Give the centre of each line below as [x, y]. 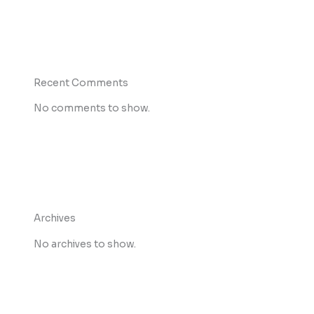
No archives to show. [85, 244]
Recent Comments [81, 83]
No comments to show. [92, 109]
